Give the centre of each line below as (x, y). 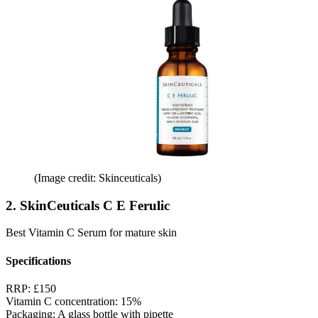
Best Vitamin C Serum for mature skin (91, 233)
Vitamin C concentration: (63, 301)
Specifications (38, 261)
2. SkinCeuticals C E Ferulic (88, 205)
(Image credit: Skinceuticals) (98, 177)
